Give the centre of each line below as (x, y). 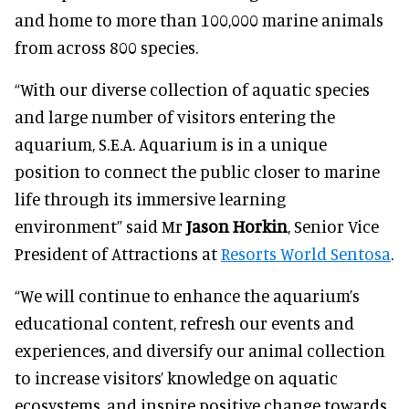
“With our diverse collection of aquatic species (192, 89)
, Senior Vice (333, 225)
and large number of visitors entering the (175, 116)
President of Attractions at (118, 253)
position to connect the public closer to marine (197, 171)
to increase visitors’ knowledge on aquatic (176, 377)
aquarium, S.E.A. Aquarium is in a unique (171, 143)
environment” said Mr (100, 225)
